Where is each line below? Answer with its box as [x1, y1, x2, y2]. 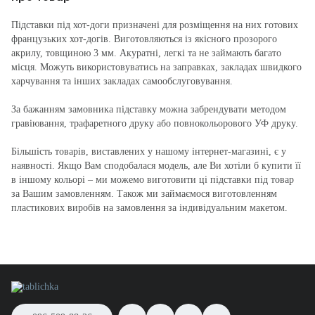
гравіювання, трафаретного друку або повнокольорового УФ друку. [11, 118, 298, 129]
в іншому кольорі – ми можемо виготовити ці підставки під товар [11, 174, 294, 185]
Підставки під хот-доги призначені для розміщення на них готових [11, 20, 298, 30]
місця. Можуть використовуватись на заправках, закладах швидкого [11, 62, 302, 72]
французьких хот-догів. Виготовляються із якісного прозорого [11, 34, 277, 44]
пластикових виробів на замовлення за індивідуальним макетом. [11, 202, 288, 213]
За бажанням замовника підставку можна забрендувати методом [11, 104, 286, 115]
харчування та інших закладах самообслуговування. [11, 76, 233, 86]
